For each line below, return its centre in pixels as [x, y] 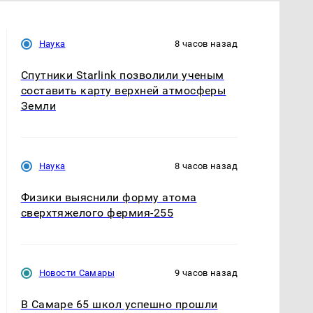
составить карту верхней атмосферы [123, 90]
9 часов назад [206, 272]
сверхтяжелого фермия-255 [97, 212]
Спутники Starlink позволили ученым [122, 75]
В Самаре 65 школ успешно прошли [119, 304]
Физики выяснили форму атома [109, 197]
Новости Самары [77, 272]
